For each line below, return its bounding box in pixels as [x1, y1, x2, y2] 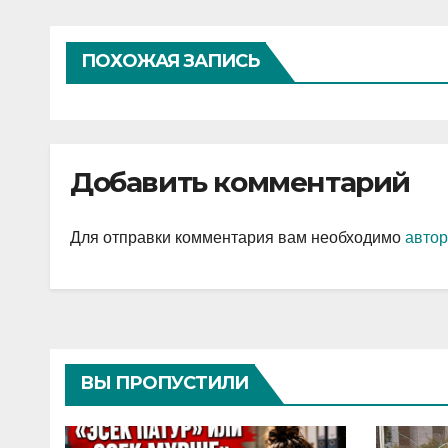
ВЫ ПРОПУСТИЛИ [80, 371, 249, 394]
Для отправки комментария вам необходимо [70, 228, 405, 246]
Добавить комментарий [70, 165, 410, 200]
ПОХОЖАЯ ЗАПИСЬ [81, 50, 260, 73]
